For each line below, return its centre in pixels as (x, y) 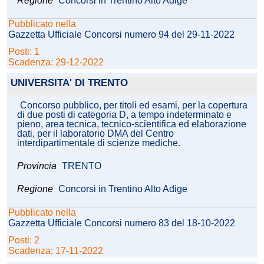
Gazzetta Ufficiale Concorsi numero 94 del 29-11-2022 (121, 35)
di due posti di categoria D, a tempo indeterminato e (124, 115)
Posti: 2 (25, 240)
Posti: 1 (25, 52)
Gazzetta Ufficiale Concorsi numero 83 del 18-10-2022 (122, 223)
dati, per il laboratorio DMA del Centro (95, 134)
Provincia (38, 166)
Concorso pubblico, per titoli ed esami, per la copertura (134, 105)
